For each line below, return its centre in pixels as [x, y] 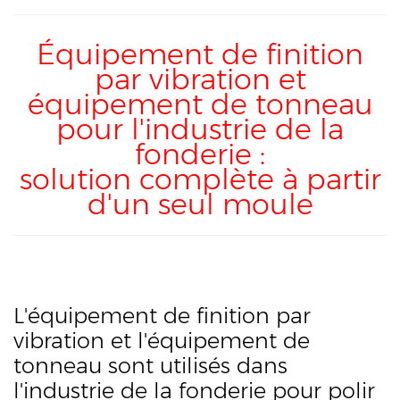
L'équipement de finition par [162, 316]
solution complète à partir [200, 179]
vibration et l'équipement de [162, 341]
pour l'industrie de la [200, 129]
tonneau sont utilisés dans [150, 366]
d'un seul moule [200, 204]
